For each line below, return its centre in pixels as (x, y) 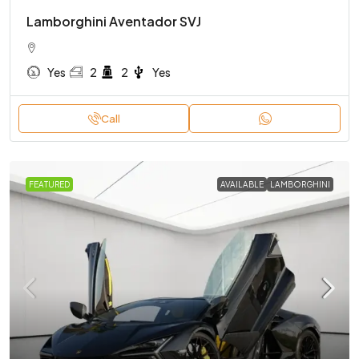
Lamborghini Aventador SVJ (114, 22)
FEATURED (49, 185)
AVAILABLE (242, 185)
